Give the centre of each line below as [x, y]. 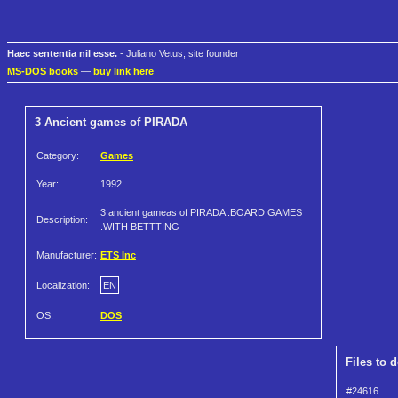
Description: [62, 220]
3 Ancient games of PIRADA [111, 123]
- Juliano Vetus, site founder [178, 54]
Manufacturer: [67, 255]
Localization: [63, 286]
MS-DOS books [43, 72]
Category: [58, 156]
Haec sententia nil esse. [62, 54]
